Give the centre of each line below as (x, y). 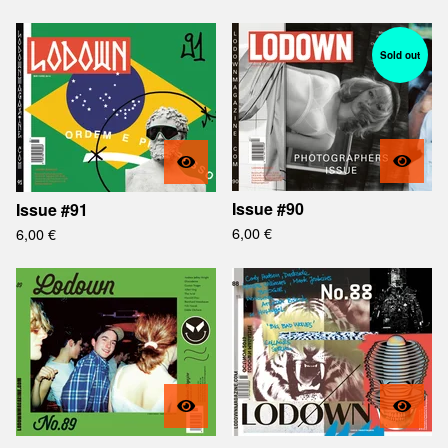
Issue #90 (268, 208)
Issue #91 (52, 209)
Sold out (400, 55)
